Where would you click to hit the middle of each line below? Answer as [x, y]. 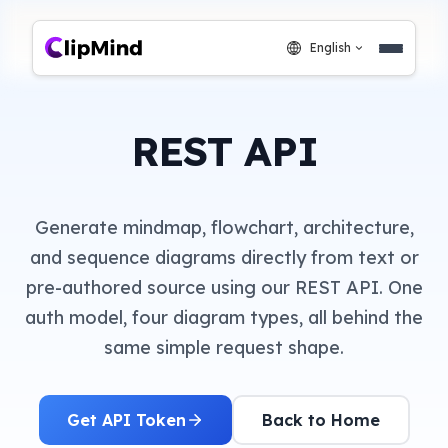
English [330, 47]
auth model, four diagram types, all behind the [224, 317]
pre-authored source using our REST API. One [224, 287]
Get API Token [126, 419]
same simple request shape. [224, 347]
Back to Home [320, 419]
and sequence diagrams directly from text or [224, 257]
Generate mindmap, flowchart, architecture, [224, 227]
